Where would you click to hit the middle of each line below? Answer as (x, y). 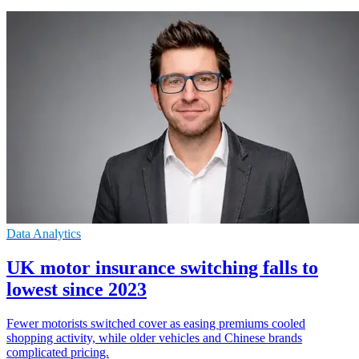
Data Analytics (44, 233)
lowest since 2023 (77, 289)
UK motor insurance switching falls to (162, 267)
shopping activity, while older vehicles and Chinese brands (154, 337)
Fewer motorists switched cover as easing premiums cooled (156, 323)
